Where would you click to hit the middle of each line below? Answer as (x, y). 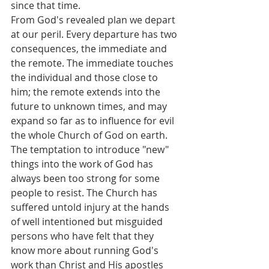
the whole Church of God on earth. (89, 135)
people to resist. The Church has (85, 193)
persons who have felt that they (83, 236)
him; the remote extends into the (87, 92)
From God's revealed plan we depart (94, 20)
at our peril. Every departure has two (95, 35)
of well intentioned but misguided (88, 222)
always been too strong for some (86, 179)
